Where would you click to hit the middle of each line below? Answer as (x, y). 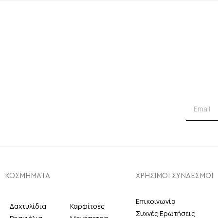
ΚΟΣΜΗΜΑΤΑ (27, 176)
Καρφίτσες (88, 206)
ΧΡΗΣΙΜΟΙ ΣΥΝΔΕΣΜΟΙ (174, 176)
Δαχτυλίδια (28, 206)
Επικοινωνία (155, 201)
